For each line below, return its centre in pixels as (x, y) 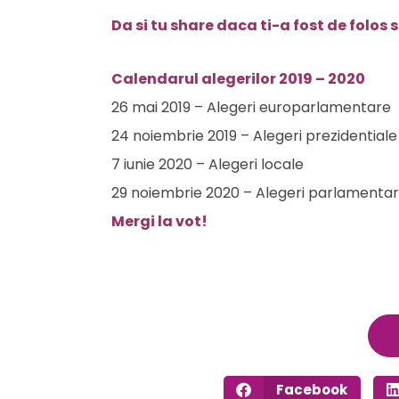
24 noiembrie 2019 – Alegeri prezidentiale (254, 136)
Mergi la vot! (159, 221)
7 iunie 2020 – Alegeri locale (208, 164)
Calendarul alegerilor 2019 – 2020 (238, 79)
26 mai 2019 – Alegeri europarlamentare (251, 107)
